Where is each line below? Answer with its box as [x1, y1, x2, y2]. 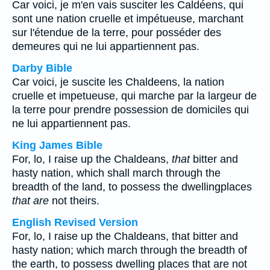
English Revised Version [12, 216, 138, 228]
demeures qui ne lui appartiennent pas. [12, 40, 199, 52]
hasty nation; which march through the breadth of [12, 244, 247, 256]
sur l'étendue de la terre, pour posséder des [12, 27, 221, 39]
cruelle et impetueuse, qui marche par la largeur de [12, 90, 257, 102]
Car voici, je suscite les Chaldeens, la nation [12, 76, 224, 88]
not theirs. [49, 195, 99, 207]
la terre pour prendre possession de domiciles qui [12, 104, 249, 116]
